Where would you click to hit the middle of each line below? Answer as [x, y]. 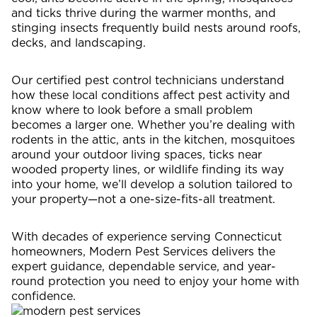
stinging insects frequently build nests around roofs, [156, 27]
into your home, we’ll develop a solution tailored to [152, 184]
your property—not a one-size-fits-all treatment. [143, 198]
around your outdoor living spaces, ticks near [137, 154]
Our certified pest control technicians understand [148, 80]
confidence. [44, 295]
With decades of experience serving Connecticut [146, 236]
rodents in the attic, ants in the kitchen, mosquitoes [153, 139]
